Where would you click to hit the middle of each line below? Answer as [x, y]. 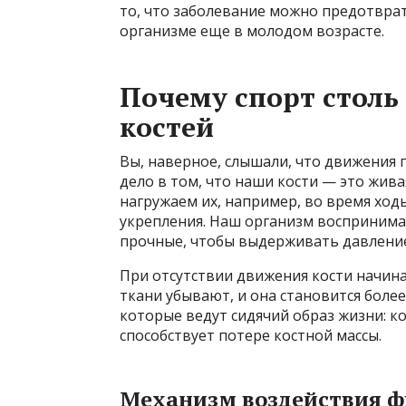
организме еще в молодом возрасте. [252, 31]
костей [167, 127]
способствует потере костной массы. [251, 336]
